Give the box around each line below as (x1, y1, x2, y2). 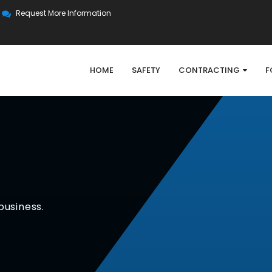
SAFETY (132, 64, 160, 76)
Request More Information (16, 8, 111, 18)
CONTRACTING (178, 64, 240, 76)
